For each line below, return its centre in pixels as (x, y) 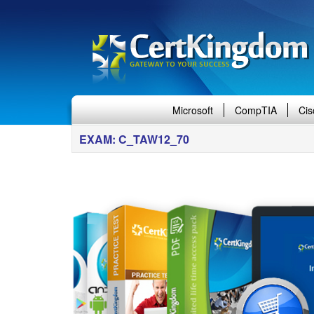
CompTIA (256, 110)
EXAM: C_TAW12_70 (134, 139)
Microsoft (193, 110)
